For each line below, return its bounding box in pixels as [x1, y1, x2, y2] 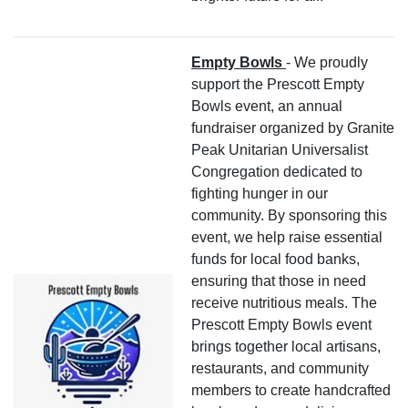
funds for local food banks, [191, 250, 360, 267]
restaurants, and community [191, 360, 369, 376]
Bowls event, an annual [191, 97, 342, 114]
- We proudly [286, 54, 368, 70]
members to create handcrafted [191, 382, 391, 398]
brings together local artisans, [191, 338, 381, 354]
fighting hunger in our [191, 185, 328, 201]
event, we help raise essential [191, 229, 382, 245]
